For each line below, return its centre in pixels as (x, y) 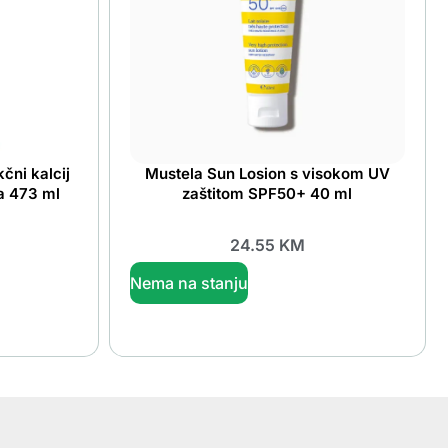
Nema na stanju (188, 282)
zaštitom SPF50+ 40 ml (267, 194)
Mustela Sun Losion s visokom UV (267, 174)
